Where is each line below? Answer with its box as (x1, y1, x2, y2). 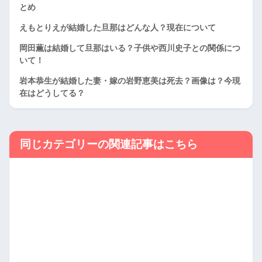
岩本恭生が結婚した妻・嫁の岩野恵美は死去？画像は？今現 (19, 75, 240, 85)
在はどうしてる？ (19, 88, 85, 98)
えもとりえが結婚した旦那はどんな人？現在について (19, 22, 216, 32)
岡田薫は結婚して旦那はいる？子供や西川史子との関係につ (19, 43, 240, 53)
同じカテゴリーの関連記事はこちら (20, 138, 198, 151)
